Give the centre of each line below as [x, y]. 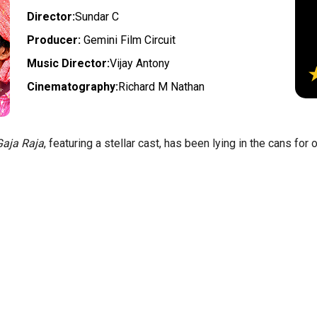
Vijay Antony [140, 63]
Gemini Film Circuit [128, 40]
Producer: [54, 40]
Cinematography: [73, 86]
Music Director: [69, 63]
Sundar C [97, 16]
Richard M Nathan [162, 86]
